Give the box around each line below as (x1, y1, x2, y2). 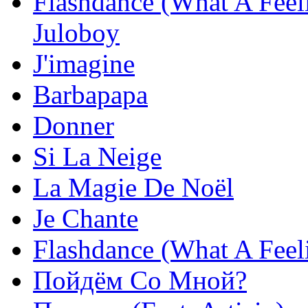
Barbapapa (33, 80, 148, 110)
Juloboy (33, 18, 120, 48)
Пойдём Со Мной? (33, 265, 247, 296)
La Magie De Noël (33, 173, 234, 203)
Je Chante (33, 203, 138, 234)
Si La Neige (33, 142, 162, 172)
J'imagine (33, 49, 135, 79)
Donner (33, 111, 114, 141)
